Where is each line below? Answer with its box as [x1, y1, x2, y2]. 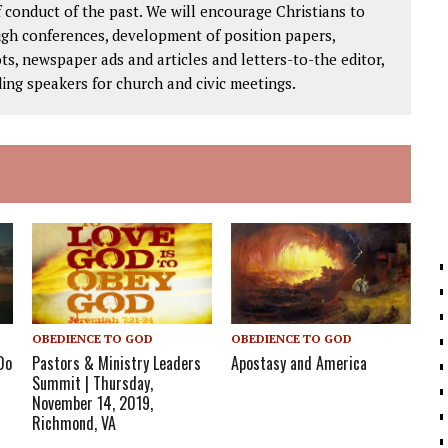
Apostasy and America [231, 351, 368, 376]
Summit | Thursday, [32, 371, 154, 396]
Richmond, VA [32, 411, 117, 436]
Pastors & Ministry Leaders [32, 351, 202, 376]
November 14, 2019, [32, 391, 154, 416]
